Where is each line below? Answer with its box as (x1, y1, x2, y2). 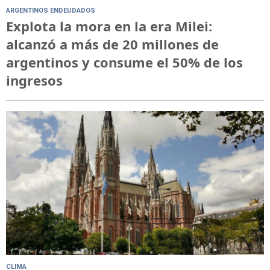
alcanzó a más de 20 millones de (6, 34, 219, 53)
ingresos (6, 71, 63, 89)
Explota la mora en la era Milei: (6, 16, 212, 35)
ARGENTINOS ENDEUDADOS (6, 6, 95, 14)
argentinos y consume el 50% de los (6, 52, 243, 71)
